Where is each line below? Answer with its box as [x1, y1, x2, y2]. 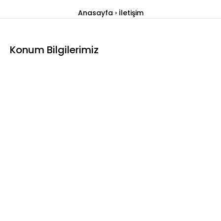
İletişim [118, 7, 144, 18]
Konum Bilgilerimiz [10, 42, 99, 57]
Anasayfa [77, 7, 113, 18]
